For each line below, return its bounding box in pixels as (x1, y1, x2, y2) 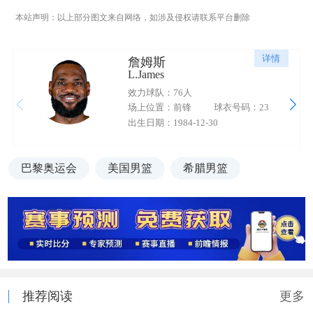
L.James (127, 68, 164, 81)
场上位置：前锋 (127, 102, 191, 113)
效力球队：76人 (127, 87, 192, 98)
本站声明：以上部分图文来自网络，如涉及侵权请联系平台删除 (15, 12, 250, 22)
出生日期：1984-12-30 (127, 117, 218, 128)
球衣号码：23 (213, 102, 269, 113)
